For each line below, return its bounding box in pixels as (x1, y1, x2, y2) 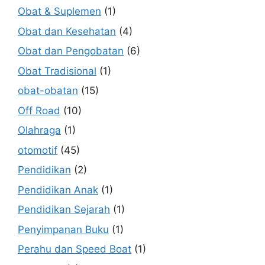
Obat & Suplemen (18, 5, 101, 18)
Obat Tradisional (18, 64, 96, 77)
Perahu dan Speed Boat (18, 243, 131, 256)
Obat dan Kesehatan (18, 25, 116, 37)
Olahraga (18, 124, 61, 137)
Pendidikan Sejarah (18, 203, 110, 216)
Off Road (18, 104, 60, 117)
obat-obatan (18, 85, 78, 97)
